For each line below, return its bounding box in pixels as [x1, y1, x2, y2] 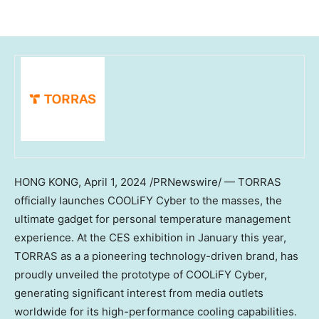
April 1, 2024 [84, 175, 147, 189]
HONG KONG [14, 175, 78, 189]
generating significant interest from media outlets [14, 286, 263, 300]
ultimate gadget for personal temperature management [14, 212, 291, 226]
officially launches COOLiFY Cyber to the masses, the [14, 194, 282, 208]
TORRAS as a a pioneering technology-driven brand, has [14, 249, 298, 263]
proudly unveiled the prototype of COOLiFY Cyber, [14, 268, 267, 282]
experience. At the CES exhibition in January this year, [14, 231, 286, 245]
